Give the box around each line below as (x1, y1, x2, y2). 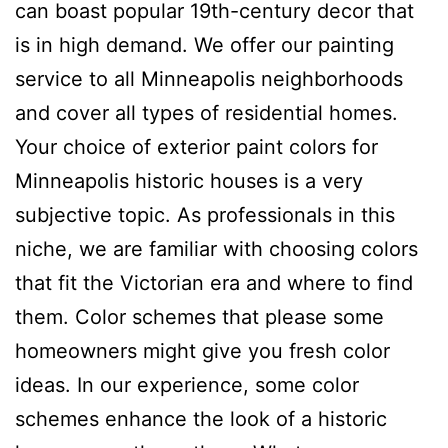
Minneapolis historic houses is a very (15, 168, 363, 193)
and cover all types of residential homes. (15, 100, 398, 125)
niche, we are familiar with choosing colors (15, 236, 418, 261)
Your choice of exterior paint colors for (15, 134, 378, 159)
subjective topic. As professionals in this (15, 202, 395, 227)
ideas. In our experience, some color (15, 372, 359, 397)
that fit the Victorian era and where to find (15, 270, 413, 295)
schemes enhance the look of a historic (15, 406, 387, 431)
